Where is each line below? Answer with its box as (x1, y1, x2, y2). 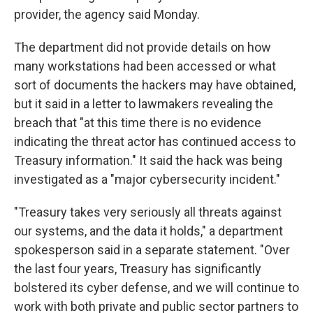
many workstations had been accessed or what (14, 59, 276, 73)
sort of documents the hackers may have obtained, (14, 78, 296, 92)
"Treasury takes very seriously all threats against (14, 205, 282, 219)
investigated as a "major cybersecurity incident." (14, 172, 280, 187)
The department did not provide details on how (14, 40, 271, 54)
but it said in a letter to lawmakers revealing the (14, 96, 273, 111)
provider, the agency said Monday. (14, 7, 200, 22)
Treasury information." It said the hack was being (14, 153, 282, 168)
